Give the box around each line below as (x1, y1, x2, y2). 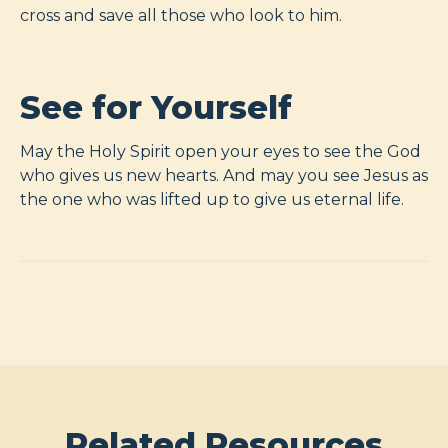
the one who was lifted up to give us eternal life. (20, 189, 404, 209)
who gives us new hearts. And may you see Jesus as (20, 165, 428, 185)
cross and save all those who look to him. (20, 5, 342, 25)
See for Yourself (20, 87, 292, 127)
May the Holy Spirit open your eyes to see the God (20, 141, 421, 161)
